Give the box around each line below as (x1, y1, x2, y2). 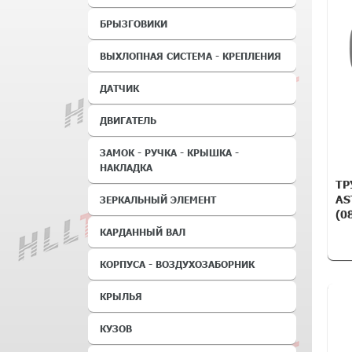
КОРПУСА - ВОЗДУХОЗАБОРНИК (100, 258, 255, 269)
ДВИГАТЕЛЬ (100, 115, 156, 126)
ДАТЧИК (100, 82, 139, 93)
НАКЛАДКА (100, 162, 152, 173)
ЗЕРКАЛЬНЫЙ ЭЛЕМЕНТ (100, 194, 216, 205)
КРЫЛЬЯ (100, 291, 142, 302)
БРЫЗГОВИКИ (100, 18, 167, 29)
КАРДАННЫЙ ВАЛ (100, 226, 185, 237)
